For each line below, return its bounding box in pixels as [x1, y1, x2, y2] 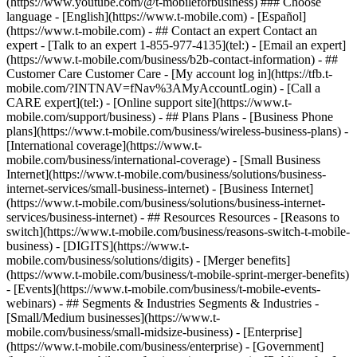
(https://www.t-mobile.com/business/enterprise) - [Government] [6, 339, 324, 353]
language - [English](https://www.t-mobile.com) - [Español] [6, 10, 306, 23]
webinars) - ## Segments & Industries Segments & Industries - [6, 296, 319, 310]
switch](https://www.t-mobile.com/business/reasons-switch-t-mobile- [6, 225, 350, 238]
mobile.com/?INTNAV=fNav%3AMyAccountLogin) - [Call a [6, 81, 320, 95]
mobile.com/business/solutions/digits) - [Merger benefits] [6, 253, 290, 267]
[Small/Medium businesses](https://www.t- [6, 311, 220, 324]
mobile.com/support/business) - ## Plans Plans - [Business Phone [6, 110, 333, 124]
